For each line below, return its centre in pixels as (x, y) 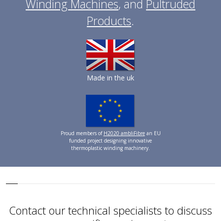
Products (109, 21)
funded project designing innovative (110, 141)
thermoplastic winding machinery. (110, 148)
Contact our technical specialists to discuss (110, 210)
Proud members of (82, 133)
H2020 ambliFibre (124, 133)
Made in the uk (110, 78)
